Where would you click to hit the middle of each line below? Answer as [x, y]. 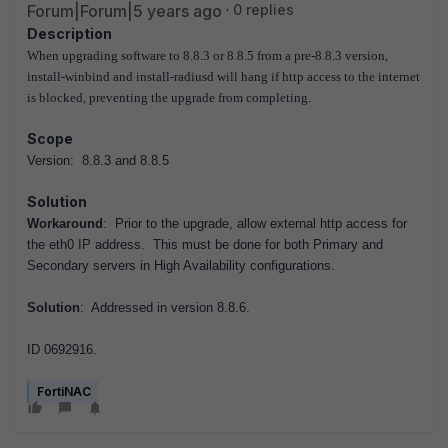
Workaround [65, 223]
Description [69, 33]
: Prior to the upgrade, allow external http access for [255, 223]
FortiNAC [64, 391]
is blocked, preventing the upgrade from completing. [169, 97]
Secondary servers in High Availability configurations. [181, 265]
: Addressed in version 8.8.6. [165, 307]
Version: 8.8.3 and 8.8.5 [98, 160]
